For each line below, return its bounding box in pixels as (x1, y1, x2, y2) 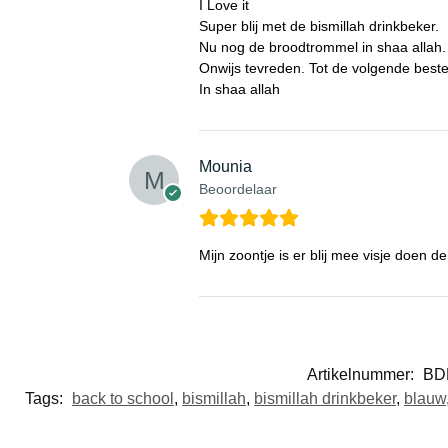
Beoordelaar (198, 180, 277, 197)
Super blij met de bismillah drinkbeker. (198, 17, 439, 34)
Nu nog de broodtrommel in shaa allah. (198, 38, 446, 55)
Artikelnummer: (307, 365, 418, 383)
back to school (72, 389, 174, 407)
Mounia (198, 157, 252, 175)
